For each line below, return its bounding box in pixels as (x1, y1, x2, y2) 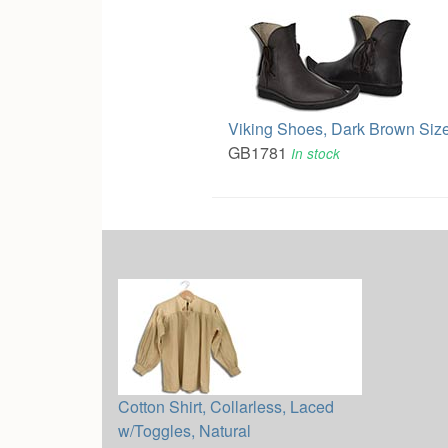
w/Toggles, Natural (118, 419, 251, 443)
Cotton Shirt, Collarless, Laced (118, 395, 334, 419)
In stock (290, 143, 340, 163)
